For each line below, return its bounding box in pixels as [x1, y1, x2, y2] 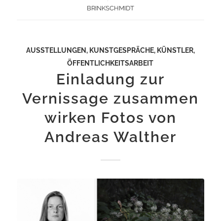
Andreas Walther [44, 128, 177, 146]
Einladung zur [56, 70, 165, 88]
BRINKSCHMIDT [86, 4, 134, 12]
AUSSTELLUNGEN [26, 45, 86, 54]
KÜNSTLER [156, 45, 193, 54]
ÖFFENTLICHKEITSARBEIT [67, 58, 154, 67]
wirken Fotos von [44, 109, 177, 126]
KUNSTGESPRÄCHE [89, 45, 154, 54]
